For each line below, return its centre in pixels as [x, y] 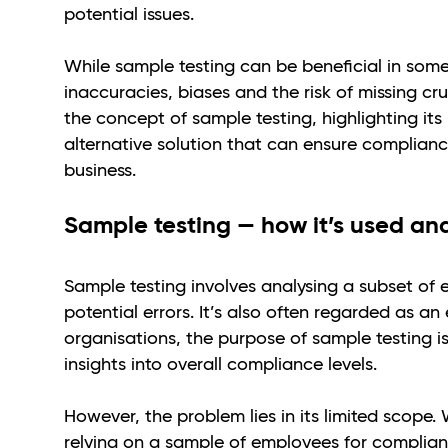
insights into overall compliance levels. [223, 363]
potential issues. [131, 13]
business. [100, 169]
